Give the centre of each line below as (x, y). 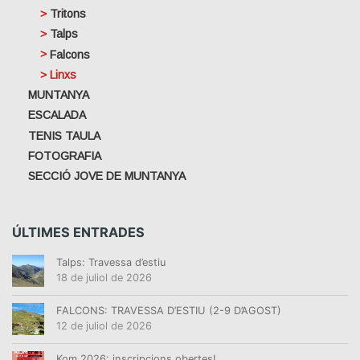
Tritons (68, 13)
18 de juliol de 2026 (104, 277)
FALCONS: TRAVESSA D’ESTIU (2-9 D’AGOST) (169, 310)
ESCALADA (57, 115)
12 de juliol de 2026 (104, 325)
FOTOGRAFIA (65, 155)
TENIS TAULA (64, 135)
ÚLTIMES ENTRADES (78, 232)
